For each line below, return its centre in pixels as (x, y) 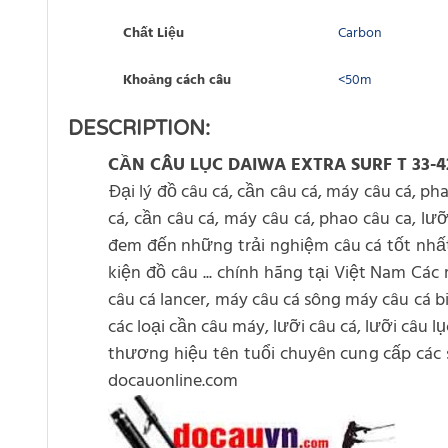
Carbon (360, 34)
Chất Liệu (153, 34)
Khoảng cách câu (177, 81)
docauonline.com (173, 382)
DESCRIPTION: (139, 129)
